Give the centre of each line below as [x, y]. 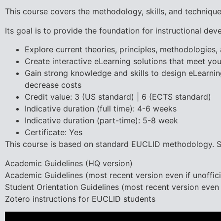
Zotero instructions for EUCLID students [80, 199]
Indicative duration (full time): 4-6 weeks [100, 109]
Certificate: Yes [53, 132]
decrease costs [53, 85]
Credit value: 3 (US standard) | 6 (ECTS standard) [118, 97]
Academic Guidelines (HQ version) [69, 163]
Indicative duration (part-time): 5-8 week [101, 121]
